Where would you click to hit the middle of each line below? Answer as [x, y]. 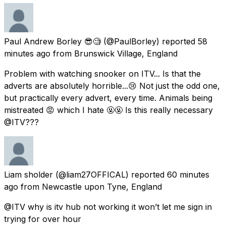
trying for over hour [43, 219]
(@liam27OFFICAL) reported [110, 174]
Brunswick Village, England [126, 53]
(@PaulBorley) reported [149, 41]
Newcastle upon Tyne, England [102, 186]
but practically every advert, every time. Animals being [108, 98]
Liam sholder [29, 174]
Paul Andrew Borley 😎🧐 [52, 41]
